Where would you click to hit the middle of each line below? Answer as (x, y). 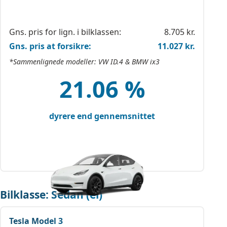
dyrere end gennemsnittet (102, 116)
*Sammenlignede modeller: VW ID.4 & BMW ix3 (84, 62)
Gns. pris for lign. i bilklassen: (65, 32)
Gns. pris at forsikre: (50, 46)
